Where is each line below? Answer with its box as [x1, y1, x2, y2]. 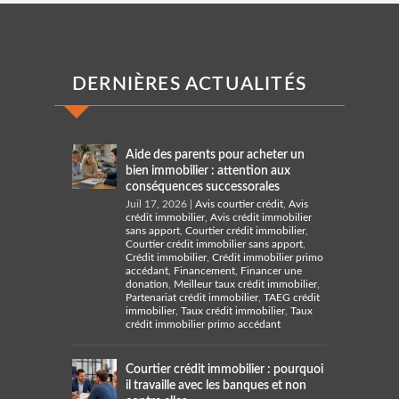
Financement [174, 265, 236, 276]
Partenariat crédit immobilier [126, 291, 259, 303]
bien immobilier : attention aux [126, 164, 291, 177]
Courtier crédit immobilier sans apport [126, 238, 304, 249]
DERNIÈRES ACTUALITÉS [72, 74, 307, 94]
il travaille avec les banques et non [126, 379, 307, 392]
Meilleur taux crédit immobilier [174, 278, 318, 289]
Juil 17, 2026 [126, 198, 188, 209]
